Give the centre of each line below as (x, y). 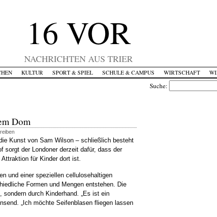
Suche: (159, 86)
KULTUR (32, 72)
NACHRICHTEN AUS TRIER (78, 59)
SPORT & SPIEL (72, 72)
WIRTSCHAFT (182, 72)
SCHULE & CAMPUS (128, 72)
